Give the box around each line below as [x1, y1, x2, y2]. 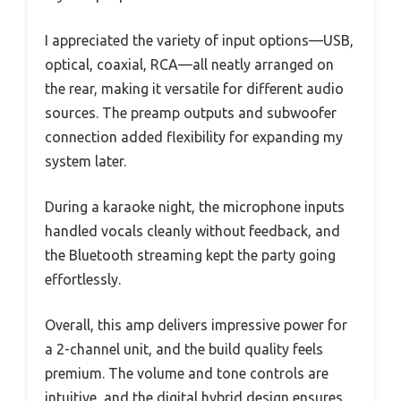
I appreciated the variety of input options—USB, [45, 32, 354, 49]
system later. [45, 153, 126, 170]
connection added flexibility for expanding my [45, 129, 343, 146]
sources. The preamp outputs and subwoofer [45, 105, 337, 122]
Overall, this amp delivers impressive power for [45, 317, 347, 334]
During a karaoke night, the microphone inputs [45, 199, 345, 216]
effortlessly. [45, 271, 121, 288]
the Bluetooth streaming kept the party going [45, 247, 336, 264]
